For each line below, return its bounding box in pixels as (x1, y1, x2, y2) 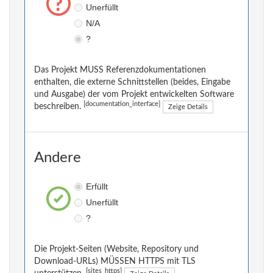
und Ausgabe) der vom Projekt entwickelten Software (34, 90, 234, 99)
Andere (34, 151, 81, 166)
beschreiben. (34, 102, 83, 112)
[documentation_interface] (83, 101, 160, 108)
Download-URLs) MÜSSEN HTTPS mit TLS (34, 257, 196, 266)
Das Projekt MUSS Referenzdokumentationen (34, 66, 206, 75)
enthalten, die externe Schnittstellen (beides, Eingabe (34, 78, 230, 87)
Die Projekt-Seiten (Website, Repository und (34, 245, 199, 254)
